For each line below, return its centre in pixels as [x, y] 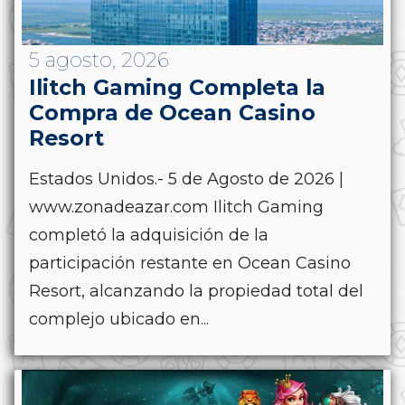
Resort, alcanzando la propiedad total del [196, 291]
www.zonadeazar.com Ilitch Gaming [176, 207]
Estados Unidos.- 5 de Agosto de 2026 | [186, 179]
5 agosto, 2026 [99, 60]
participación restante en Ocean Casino [190, 263]
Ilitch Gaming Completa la [177, 87]
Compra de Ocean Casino [172, 112]
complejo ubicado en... [119, 319]
